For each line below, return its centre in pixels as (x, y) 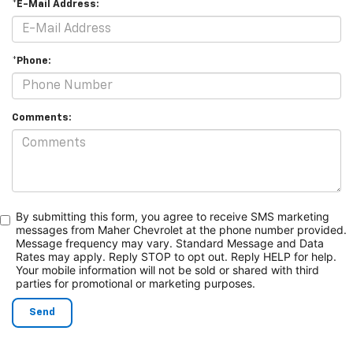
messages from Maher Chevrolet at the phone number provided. (181, 230)
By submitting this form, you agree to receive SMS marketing (173, 217)
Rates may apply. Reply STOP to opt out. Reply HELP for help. (176, 257)
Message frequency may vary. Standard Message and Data (170, 243)
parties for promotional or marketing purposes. (136, 284)
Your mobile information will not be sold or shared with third (167, 270)
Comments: (42, 118)
